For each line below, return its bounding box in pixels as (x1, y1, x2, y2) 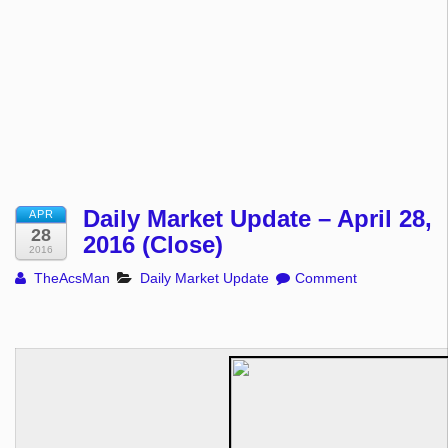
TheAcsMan (30, 270, 111, 287)
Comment (294, 270, 357, 287)
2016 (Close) (83, 231, 223, 259)
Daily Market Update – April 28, (83, 205, 432, 233)
